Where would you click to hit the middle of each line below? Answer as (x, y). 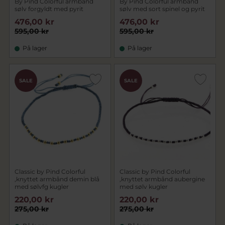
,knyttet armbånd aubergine (162, 179)
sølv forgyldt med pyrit (49, 9)
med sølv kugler (144, 187)
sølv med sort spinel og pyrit (162, 9)
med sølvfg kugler (42, 187)
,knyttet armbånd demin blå (57, 179)
